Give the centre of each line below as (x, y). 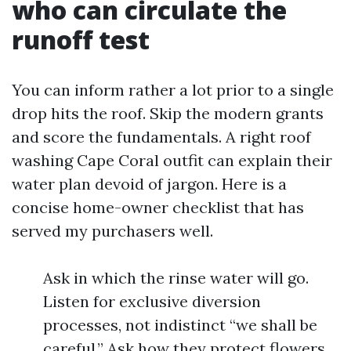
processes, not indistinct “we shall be (180, 325)
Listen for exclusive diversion (152, 301)
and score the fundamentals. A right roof (161, 137)
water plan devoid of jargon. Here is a (149, 184)
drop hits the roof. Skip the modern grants (168, 113)
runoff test (81, 40)
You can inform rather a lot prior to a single (173, 90)
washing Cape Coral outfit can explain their (172, 160)
